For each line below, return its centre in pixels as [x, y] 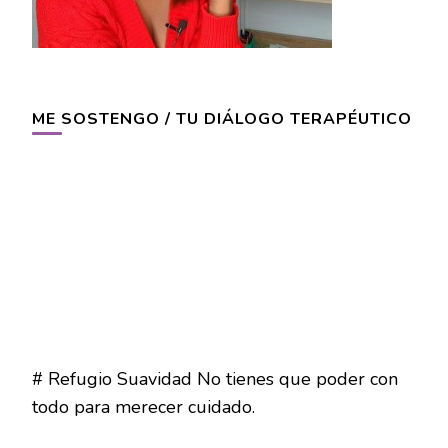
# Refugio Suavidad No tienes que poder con [215, 378]
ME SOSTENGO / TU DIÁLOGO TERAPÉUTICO [222, 118]
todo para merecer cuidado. [143, 406]
